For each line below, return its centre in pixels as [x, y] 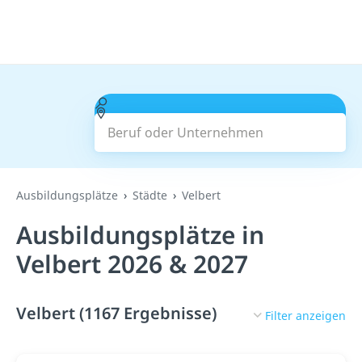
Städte [150, 195]
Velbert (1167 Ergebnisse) [116, 313]
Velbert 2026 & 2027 [132, 264]
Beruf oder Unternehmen [185, 103]
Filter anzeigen [305, 315]
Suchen [220, 123]
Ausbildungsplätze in [140, 235]
